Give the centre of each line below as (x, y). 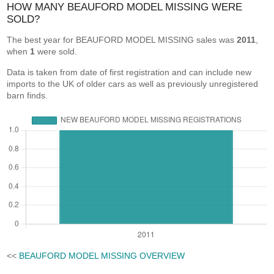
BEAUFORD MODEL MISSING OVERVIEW (102, 255)
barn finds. (28, 95)
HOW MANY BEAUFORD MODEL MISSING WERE (125, 7)
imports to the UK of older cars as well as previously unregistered (133, 84)
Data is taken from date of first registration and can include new (129, 72)
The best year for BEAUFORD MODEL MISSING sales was (122, 40)
